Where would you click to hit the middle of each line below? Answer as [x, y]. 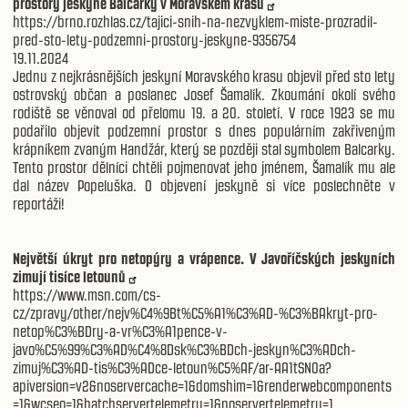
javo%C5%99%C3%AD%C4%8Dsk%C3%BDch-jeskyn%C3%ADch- [184, 350]
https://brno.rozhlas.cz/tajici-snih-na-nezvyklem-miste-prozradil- [195, 22]
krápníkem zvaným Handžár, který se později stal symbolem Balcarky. [204, 150]
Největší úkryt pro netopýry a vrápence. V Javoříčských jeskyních [204, 259]
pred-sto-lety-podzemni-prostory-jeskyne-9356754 [154, 41]
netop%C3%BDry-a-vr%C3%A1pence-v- [120, 332]
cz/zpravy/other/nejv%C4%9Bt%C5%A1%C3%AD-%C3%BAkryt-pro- [195, 314]
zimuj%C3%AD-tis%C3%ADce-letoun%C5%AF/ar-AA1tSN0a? [172, 368]
